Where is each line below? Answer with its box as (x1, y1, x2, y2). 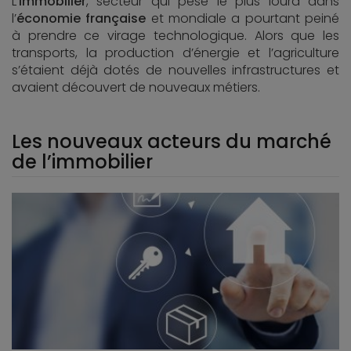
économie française (16, 9, 147, 27)
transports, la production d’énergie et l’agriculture (12, 44, 339, 62)
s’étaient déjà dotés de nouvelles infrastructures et (12, 61, 339, 79)
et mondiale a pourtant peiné (146, 9, 340, 27)
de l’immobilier (12, 149, 153, 175)
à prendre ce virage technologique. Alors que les (12, 27, 339, 45)
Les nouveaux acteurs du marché (12, 128, 331, 154)
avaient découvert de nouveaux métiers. (12, 78, 260, 96)
